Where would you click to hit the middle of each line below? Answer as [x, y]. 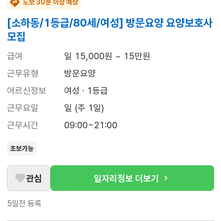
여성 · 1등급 [86, 91]
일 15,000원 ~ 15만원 [107, 56]
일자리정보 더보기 [126, 178]
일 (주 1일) [84, 108]
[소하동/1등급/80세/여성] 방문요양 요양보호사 [110, 23]
